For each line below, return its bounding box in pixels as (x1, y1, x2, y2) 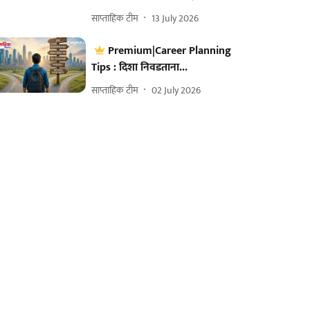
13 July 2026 (152, 10, 199, 26)
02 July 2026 (152, 82, 201, 98)
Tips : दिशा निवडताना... (91, 58, 188, 77)
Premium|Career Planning (108, 42, 232, 60)
